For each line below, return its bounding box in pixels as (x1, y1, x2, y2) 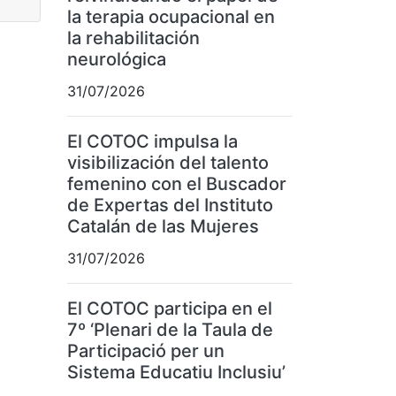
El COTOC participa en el (67, 298, 272, 320)
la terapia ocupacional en (67, 6, 275, 28)
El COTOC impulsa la (67, 131, 238, 153)
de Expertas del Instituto (67, 194, 273, 217)
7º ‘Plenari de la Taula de (67, 319, 273, 341)
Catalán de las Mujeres (67, 216, 259, 238)
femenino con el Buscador (67, 173, 286, 195)
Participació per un (67, 340, 225, 362)
